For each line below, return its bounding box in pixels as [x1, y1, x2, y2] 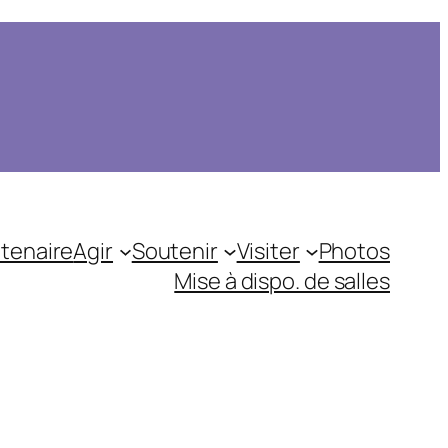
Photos [318, 236, 390, 266]
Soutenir [131, 236, 218, 266]
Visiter [236, 236, 300, 266]
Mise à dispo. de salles [174, 266, 390, 296]
